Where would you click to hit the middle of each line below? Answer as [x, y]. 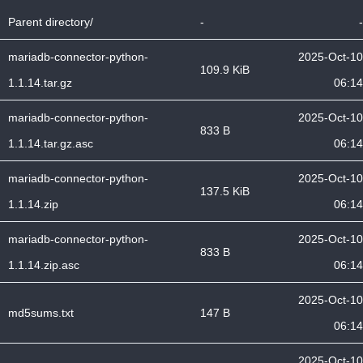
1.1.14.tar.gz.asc [51, 143]
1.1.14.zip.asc [44, 265]
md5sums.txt [41, 313]
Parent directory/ [51, 22]
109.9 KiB [225, 70]
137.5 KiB [225, 191]
